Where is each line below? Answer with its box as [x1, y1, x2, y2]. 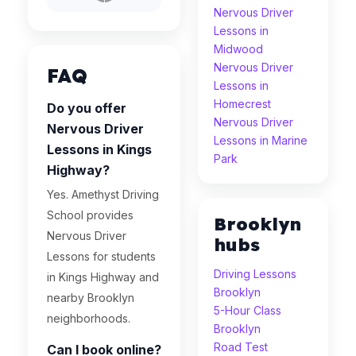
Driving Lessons [214, 267, 297, 281]
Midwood [214, 42, 264, 56]
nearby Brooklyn [47, 291, 134, 304]
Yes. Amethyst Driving [47, 188, 159, 201]
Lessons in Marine [214, 133, 308, 147]
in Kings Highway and [47, 270, 159, 284]
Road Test [214, 340, 269, 354]
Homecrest [214, 97, 272, 110]
